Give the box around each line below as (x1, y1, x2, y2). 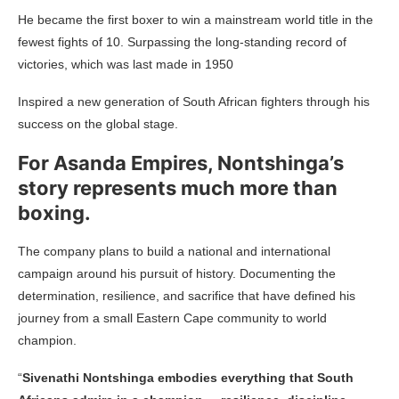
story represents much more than (18, 175, 338, 199)
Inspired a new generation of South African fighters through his (18, 94, 370, 109)
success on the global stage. (18, 116, 178, 131)
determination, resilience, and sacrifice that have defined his (18, 288, 355, 303)
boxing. (18, 200, 91, 224)
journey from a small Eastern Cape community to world (18, 310, 327, 325)
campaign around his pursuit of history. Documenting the (18, 265, 336, 281)
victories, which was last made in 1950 (18, 56, 233, 71)
